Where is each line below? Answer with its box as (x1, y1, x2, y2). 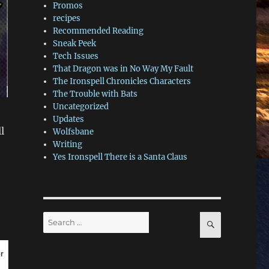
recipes (53, 13, 81, 24)
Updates (53, 114, 85, 125)
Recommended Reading (53, 26, 144, 37)
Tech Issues (53, 51, 99, 62)
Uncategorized (53, 101, 109, 112)
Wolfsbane (53, 127, 94, 138)
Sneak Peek (53, 38, 97, 49)
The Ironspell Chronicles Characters (53, 76, 192, 87)
